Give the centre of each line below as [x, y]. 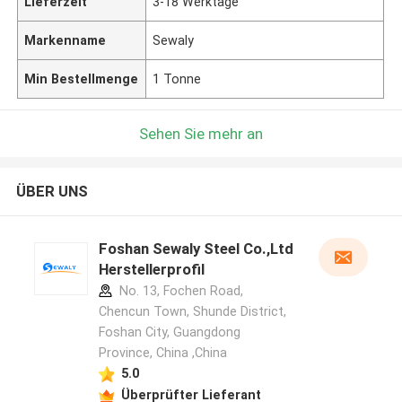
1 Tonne [177, 79]
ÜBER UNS [52, 192]
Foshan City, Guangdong [169, 332]
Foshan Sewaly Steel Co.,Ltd [196, 249]
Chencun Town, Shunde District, [192, 312]
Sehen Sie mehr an [201, 133]
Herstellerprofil [151, 270]
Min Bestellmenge [82, 79]
